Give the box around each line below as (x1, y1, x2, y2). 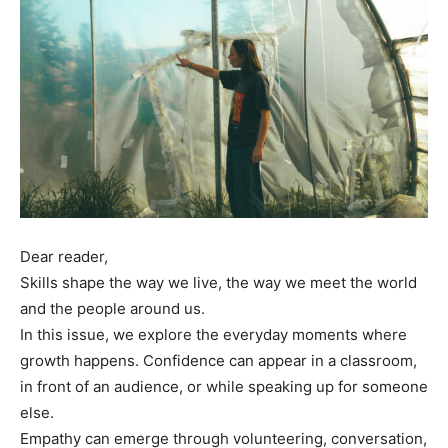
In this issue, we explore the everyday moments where (20, 324, 407, 344)
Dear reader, (20, 246, 108, 266)
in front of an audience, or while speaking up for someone (20, 376, 428, 396)
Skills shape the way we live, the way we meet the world (20, 272, 417, 292)
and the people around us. (20, 298, 205, 318)
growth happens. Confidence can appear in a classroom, (20, 350, 417, 370)
